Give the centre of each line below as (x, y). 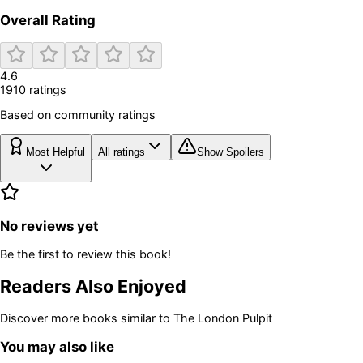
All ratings (122, 152)
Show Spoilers (231, 152)
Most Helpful (56, 152)
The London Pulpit (223, 318)
